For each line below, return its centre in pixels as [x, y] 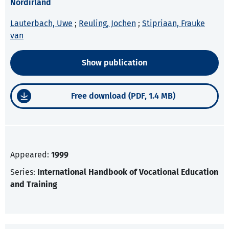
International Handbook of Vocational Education [128, 172]
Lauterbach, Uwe [41, 24]
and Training [34, 185]
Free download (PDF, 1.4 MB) [123, 96]
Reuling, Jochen [107, 24]
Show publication [114, 63]
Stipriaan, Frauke [174, 24]
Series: [24, 172]
